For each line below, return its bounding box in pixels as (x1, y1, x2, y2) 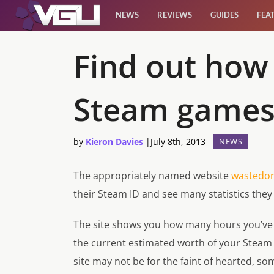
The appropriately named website (73, 169, 231, 183)
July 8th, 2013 (150, 136, 206, 148)
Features (15, 146, 78, 167)
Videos (15, 180, 63, 201)
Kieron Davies (86, 136, 143, 148)
